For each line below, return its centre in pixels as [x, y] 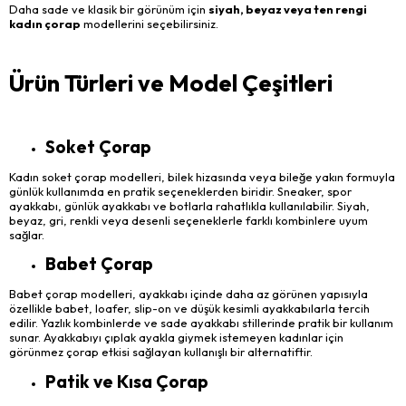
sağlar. [27, 234]
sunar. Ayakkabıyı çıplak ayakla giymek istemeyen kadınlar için [176, 338]
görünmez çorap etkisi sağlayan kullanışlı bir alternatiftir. [161, 352]
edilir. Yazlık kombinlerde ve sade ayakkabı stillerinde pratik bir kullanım [201, 323]
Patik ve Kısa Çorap [127, 381]
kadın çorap [45, 23]
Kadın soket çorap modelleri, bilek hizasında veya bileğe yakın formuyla [202, 176]
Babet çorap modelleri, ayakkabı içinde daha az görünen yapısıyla [188, 294]
